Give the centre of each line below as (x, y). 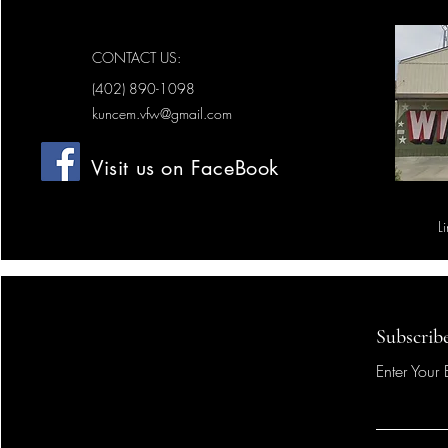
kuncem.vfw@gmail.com (162, 113)
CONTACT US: (136, 57)
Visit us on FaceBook (185, 168)
